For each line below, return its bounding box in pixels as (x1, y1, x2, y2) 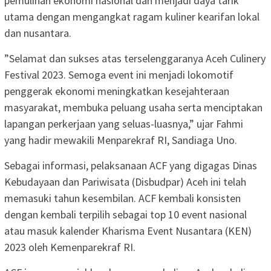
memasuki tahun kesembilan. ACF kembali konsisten (4, 191, 241, 205)
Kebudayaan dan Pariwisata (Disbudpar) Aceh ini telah (4, 174, 246, 189)
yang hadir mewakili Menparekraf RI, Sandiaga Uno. (4, 132, 237, 147)
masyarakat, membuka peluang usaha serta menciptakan (4, 100, 263, 114)
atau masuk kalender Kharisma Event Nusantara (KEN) (4, 223, 252, 238)
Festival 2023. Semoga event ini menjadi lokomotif (4, 67, 233, 82)
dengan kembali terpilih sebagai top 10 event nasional (4, 207, 247, 221)
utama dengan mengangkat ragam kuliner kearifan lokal (4, 9, 260, 24)
